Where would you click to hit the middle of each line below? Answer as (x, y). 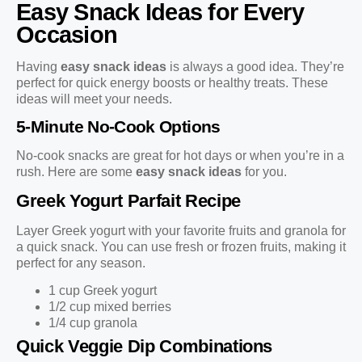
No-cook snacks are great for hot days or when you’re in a (180, 156)
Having (38, 66)
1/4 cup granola (93, 322)
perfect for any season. (81, 263)
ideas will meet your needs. (94, 99)
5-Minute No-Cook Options (118, 127)
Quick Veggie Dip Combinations (145, 346)
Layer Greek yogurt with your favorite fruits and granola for (181, 230)
